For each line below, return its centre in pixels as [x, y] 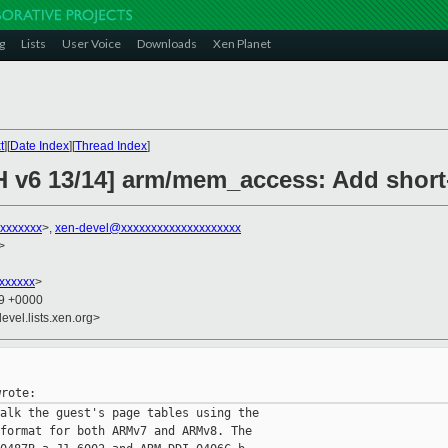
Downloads [167, 43]
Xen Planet [242, 43]
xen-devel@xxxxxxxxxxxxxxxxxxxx [148, 228]
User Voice [91, 43]
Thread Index [111, 146]
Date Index [39, 146]
